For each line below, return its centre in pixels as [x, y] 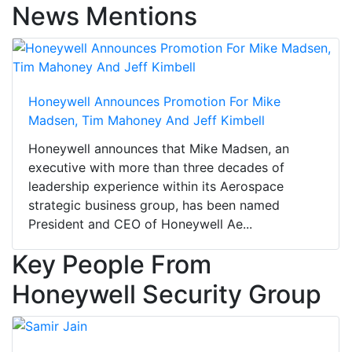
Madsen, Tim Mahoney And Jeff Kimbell [147, 121]
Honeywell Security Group [167, 295]
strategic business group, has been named [154, 205]
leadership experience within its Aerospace [156, 187]
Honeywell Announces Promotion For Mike [154, 102]
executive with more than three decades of [156, 168]
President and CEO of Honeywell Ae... [140, 224]
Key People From [112, 265]
